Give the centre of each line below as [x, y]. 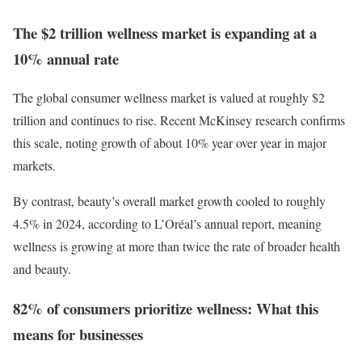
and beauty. [42, 269]
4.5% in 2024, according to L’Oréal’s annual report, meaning [167, 224]
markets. [36, 166]
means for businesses [78, 334]
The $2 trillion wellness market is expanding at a [165, 32]
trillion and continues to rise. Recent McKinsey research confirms [179, 120]
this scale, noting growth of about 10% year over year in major [170, 143]
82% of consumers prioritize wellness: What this [166, 308]
